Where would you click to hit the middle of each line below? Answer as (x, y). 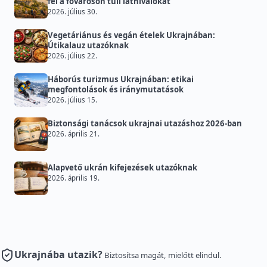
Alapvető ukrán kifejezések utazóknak (122, 168)
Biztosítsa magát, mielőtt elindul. (163, 255)
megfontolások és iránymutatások (116, 90)
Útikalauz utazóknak (88, 46)
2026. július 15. (72, 100)
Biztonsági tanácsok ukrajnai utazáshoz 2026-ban (145, 124)
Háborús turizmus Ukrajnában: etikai (121, 80)
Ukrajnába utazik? (58, 255)
